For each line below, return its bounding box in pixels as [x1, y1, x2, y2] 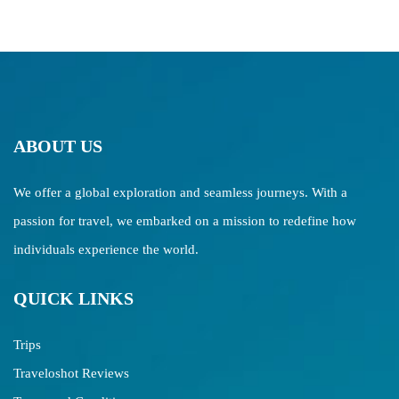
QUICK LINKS [13, 288, 134, 308]
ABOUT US [13, 136, 102, 157]
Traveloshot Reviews [13, 365, 129, 380]
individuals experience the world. [13, 242, 199, 257]
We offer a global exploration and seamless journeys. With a [13, 185, 347, 200]
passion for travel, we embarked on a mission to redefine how [13, 214, 356, 229]
